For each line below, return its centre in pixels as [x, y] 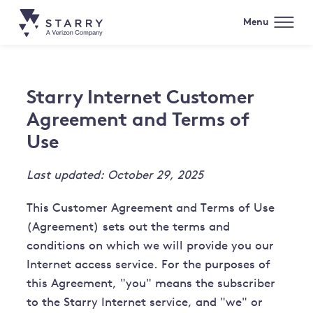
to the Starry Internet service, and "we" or [145, 303]
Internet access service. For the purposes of [149, 265]
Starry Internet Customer [141, 97]
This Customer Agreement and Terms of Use [151, 209]
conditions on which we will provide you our [151, 247]
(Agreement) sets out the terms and [129, 228]
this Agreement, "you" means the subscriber [151, 284]
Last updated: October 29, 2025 [115, 176]
